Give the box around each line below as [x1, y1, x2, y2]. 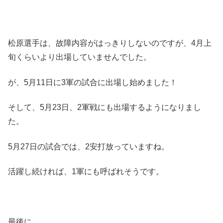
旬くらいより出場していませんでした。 [8, 53, 151, 62]
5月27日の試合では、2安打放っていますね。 [8, 142, 169, 151]
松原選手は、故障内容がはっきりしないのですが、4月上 [8, 39, 212, 48]
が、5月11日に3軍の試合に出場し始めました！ [8, 78, 177, 87]
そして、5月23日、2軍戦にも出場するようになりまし [8, 103, 201, 112]
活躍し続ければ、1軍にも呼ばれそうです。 [8, 167, 164, 176]
